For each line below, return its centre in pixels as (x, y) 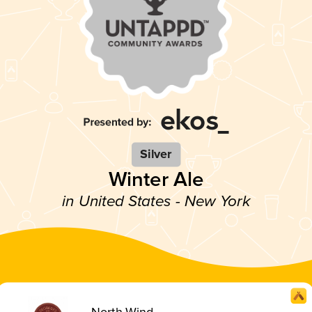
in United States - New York (156, 201)
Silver (156, 154)
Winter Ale (156, 179)
